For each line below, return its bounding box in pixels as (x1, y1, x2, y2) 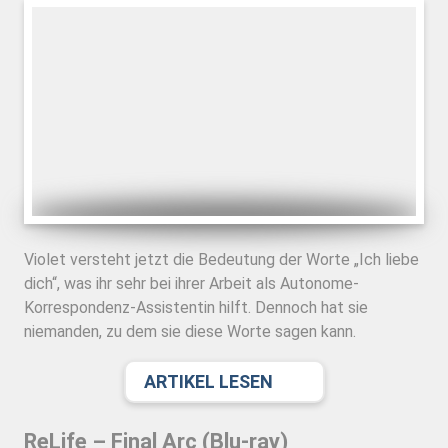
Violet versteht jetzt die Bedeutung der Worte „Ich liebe (24, 250, 419, 270)
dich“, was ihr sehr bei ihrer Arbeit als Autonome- (24, 274, 359, 294)
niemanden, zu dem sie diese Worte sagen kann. (24, 322, 356, 342)
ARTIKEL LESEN (143, 371, 273, 393)
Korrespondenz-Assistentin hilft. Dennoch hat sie (24, 298, 368, 318)
